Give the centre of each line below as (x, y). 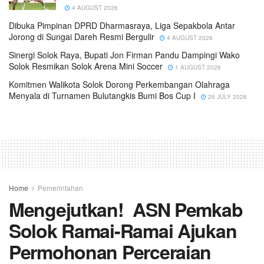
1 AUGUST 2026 (197, 67)
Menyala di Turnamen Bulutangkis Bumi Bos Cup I (102, 96)
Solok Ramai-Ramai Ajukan (123, 231)
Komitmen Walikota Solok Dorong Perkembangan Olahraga (119, 85)
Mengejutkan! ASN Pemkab (126, 209)
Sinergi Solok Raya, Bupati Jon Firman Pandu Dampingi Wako (124, 55)
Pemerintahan (60, 188)
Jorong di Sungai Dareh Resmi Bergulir (82, 37)
